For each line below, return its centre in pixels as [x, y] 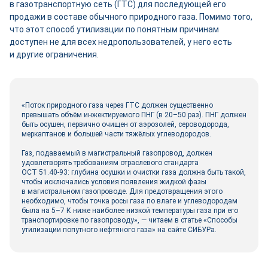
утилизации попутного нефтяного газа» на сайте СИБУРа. [119, 230]
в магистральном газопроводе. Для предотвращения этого [122, 191]
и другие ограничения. [54, 54]
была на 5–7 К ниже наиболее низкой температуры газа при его [130, 211]
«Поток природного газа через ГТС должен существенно [117, 105]
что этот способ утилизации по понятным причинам [114, 29]
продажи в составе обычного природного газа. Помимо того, [131, 17]
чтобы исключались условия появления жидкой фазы [114, 182]
